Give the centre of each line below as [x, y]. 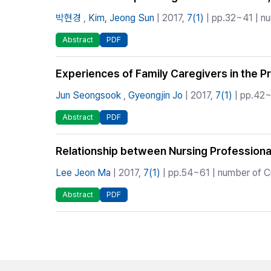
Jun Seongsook [88, 95]
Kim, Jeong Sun [121, 18]
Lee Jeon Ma [83, 173]
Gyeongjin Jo [155, 95]
